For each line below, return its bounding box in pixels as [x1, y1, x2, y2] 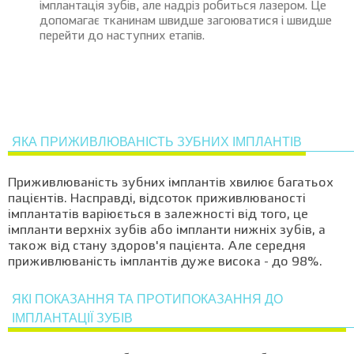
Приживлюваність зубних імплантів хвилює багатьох [8, 177, 333, 190]
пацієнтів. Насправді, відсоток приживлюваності [8, 193, 306, 205]
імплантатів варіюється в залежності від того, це [8, 209, 308, 221]
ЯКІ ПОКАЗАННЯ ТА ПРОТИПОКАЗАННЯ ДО [12, 292, 283, 306]
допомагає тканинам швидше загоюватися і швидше [40, 16, 332, 28]
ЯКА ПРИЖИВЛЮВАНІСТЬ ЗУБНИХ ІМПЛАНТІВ [12, 135, 302, 149]
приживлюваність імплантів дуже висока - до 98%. [8, 256, 322, 269]
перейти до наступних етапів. [40, 31, 205, 43]
